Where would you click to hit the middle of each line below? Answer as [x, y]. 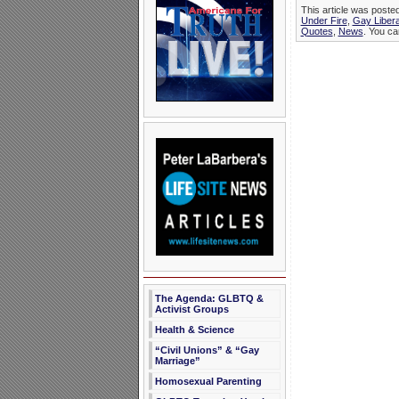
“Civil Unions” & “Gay [207, 350]
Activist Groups [191, 309]
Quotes [317, 32]
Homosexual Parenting [208, 381]
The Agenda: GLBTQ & [209, 298]
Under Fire [324, 21]
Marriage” [177, 361]
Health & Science [194, 330]
